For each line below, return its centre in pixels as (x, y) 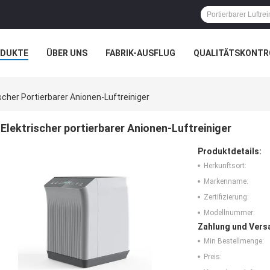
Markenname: (226, 182)
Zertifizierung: (226, 197)
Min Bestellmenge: (234, 241)
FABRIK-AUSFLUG (140, 53)
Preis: (213, 257)
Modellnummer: (229, 213)
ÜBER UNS (67, 53)
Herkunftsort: (225, 166)
